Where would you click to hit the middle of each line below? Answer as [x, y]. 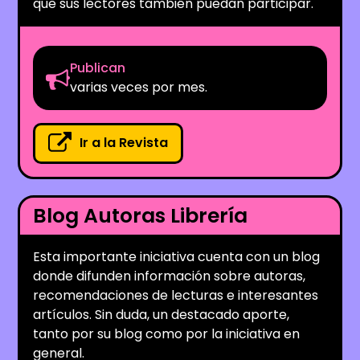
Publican [98, 67]
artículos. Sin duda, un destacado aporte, [162, 314]
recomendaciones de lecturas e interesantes [176, 295]
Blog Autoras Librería [141, 215]
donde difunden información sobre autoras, [170, 276]
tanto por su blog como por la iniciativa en [167, 333]
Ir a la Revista [124, 143]
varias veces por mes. [139, 87]
